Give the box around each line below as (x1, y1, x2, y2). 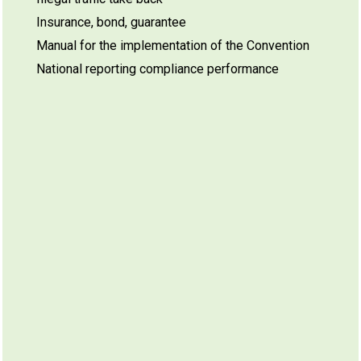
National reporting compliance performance (36, 61, 279, 77)
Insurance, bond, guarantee (36, 15, 186, 30)
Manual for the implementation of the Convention (36, 38, 309, 53)
